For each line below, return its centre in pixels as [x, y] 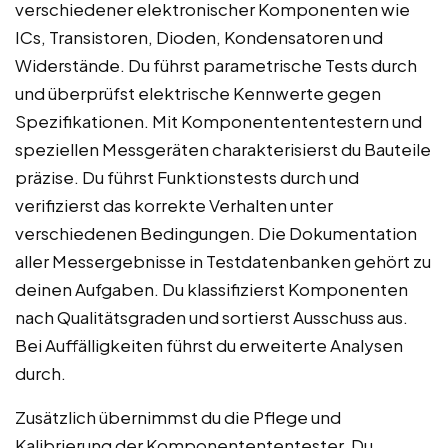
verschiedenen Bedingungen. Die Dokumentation [216, 233]
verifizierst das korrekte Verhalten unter [174, 205]
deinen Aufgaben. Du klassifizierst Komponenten [211, 289]
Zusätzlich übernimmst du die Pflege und [178, 417]
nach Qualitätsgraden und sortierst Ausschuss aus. [211, 317]
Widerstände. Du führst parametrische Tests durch [216, 65]
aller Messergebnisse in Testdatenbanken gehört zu [223, 261]
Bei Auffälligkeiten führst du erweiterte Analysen [209, 345]
